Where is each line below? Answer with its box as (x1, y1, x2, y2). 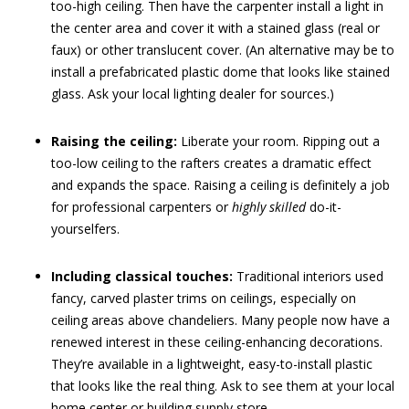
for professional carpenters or (51, 198, 232, 215)
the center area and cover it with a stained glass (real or (51, 19, 380, 37)
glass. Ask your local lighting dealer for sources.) (51, 85, 334, 102)
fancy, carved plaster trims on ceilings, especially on (51, 289, 356, 307)
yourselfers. (51, 220, 120, 237)
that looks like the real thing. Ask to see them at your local (51, 377, 394, 394)
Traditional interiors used (233, 267, 383, 285)
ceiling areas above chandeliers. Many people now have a (51, 311, 390, 329)
